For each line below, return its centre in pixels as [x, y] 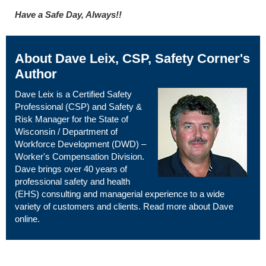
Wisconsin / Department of [66, 131]
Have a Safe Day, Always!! [68, 15]
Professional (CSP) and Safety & [78, 106]
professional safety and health [72, 181]
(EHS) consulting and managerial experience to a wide [120, 194]
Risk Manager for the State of [72, 119]
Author [36, 74]
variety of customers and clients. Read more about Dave [124, 206]
